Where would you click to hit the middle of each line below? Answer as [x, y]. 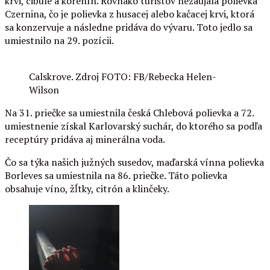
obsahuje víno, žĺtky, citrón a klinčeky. [88, 188]
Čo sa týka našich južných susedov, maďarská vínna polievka [134, 162]
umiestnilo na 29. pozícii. [59, 40]
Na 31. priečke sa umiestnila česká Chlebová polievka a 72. [129, 112]
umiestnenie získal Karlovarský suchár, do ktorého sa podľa [133, 126]
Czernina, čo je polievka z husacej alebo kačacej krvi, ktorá [130, 14]
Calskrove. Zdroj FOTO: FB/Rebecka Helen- [123, 76]
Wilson [44, 89]
